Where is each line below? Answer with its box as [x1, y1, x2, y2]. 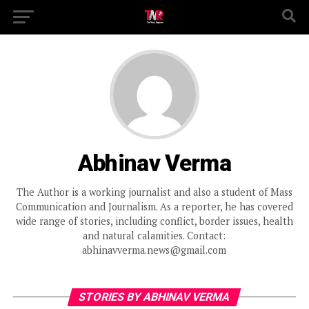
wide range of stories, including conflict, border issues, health [15, 215, 293, 228]
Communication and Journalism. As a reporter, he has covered [15, 200, 293, 213]
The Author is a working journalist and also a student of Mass [16, 186, 292, 199]
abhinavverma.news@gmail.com [82, 243, 227, 257]
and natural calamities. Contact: [83, 229, 226, 242]
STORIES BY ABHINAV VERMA [77, 290, 232, 303]
